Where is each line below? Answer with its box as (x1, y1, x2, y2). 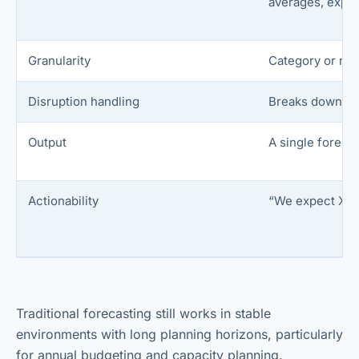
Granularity (28, 53, 91, 68)
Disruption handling (28, 94, 140, 109)
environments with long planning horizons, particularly (16, 326, 343, 342)
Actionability (28, 193, 99, 208)
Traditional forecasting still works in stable (16, 305, 271, 321)
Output (28, 135, 67, 150)
